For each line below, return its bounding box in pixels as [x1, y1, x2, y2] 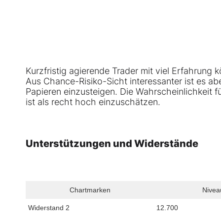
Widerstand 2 [28, 204, 70, 212]
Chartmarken [69, 186, 110, 194]
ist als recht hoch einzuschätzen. [26, 97, 160, 108]
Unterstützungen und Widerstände [26, 138, 198, 150]
